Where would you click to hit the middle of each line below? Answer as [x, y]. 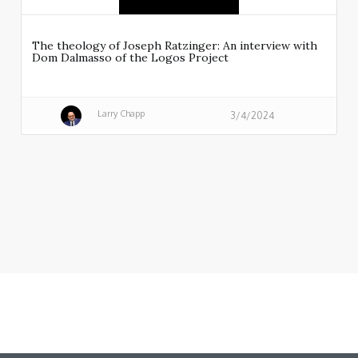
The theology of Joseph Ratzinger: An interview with [175, 46]
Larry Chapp [121, 113]
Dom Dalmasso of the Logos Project [130, 58]
